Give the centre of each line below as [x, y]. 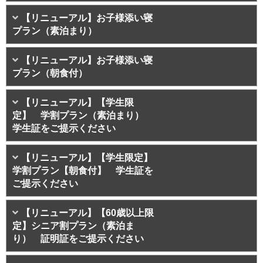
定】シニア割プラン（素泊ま [73, 226]
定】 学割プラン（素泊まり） [83, 116]
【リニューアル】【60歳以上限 [87, 213]
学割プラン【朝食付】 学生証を [83, 171]
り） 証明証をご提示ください [78, 239]
